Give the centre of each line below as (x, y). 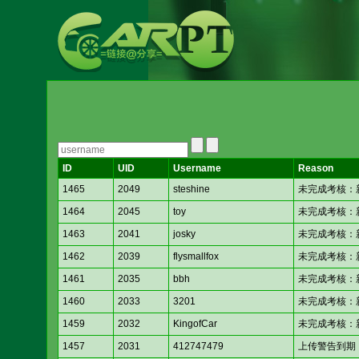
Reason (316, 169)
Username (197, 169)
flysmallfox (196, 257)
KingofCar (195, 324)
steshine (192, 190)
